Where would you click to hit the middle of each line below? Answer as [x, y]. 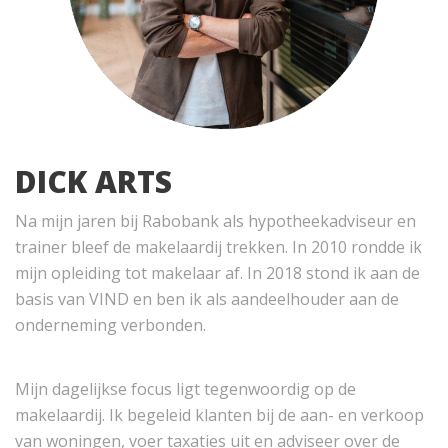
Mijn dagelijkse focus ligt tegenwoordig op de [185, 389]
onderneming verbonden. [110, 325]
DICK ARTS [93, 182]
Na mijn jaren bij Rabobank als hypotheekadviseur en [215, 221]
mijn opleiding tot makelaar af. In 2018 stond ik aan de [217, 273]
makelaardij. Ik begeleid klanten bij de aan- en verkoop [219, 415]
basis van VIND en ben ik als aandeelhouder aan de [207, 299]
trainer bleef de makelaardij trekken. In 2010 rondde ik [218, 247]
